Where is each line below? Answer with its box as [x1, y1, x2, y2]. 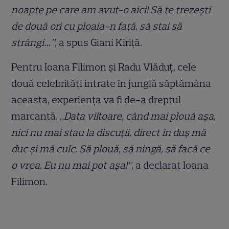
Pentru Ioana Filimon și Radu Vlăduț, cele [11, 60, 197, 73]
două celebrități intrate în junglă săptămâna [11, 77, 212, 89]
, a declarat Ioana [131, 158, 209, 171]
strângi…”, [11, 36, 59, 49]
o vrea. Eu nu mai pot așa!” [11, 158, 132, 171]
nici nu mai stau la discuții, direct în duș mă [11, 126, 207, 139]
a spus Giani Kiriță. [59, 36, 143, 49]
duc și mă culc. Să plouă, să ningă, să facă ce [11, 142, 211, 155]
